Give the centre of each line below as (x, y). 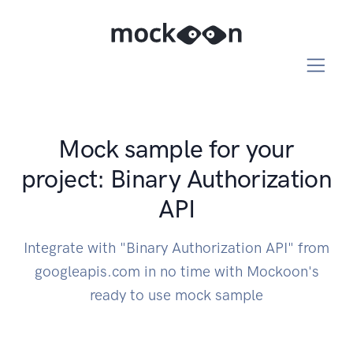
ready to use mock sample (176, 295)
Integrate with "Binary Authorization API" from (176, 248)
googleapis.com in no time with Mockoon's (176, 272)
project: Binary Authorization (176, 179)
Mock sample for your (176, 149)
